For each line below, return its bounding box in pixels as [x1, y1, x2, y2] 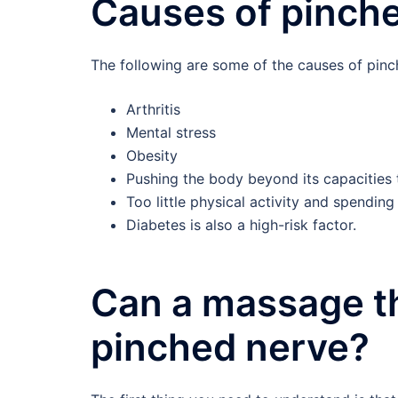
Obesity [126, 147, 178, 165]
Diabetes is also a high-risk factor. [126, 216, 356, 235]
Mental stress [126, 123, 216, 142]
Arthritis [126, 100, 180, 119]
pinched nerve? [91, 324, 370, 370]
